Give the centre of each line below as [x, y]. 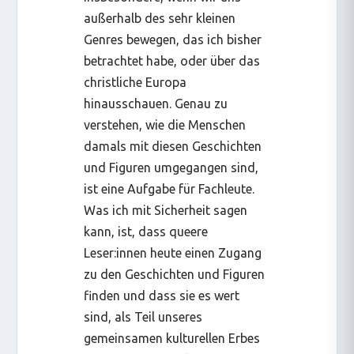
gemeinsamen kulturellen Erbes [172, 338]
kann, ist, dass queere [146, 231]
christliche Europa [136, 82]
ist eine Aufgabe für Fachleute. [169, 188]
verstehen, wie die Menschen [165, 124]
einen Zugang [222, 252]
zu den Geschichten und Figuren [175, 274]
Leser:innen [117, 252]
